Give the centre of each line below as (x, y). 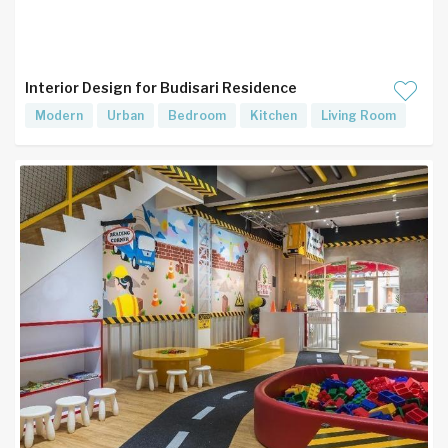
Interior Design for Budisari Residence (161, 87)
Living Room (358, 115)
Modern (59, 115)
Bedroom (197, 115)
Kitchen (273, 115)
